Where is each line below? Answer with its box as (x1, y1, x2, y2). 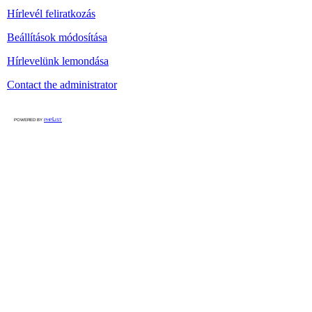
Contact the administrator (7, 79, 117, 91)
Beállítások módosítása (7, 31, 107, 43)
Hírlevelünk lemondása (7, 55, 109, 67)
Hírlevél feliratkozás (7, 8, 95, 19)
